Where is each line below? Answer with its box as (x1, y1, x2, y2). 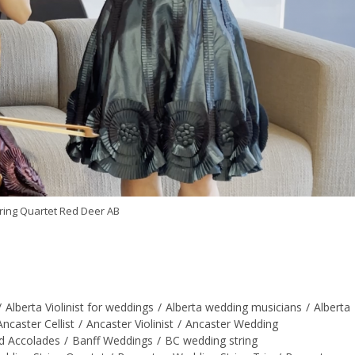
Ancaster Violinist (86, 315, 174, 331)
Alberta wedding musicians (166, 299, 302, 315)
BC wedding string (165, 332, 258, 348)
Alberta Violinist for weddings (6, 299, 154, 315)
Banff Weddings (72, 332, 153, 348)
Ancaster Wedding (185, 315, 278, 331)
